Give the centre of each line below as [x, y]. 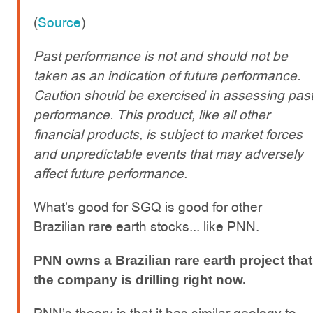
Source [59, 23]
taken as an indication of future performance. [167, 76]
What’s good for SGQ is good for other [148, 208]
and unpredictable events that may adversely [168, 154]
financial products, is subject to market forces [168, 135]
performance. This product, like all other [152, 115]
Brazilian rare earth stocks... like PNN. [146, 227]
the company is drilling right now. [140, 280]
